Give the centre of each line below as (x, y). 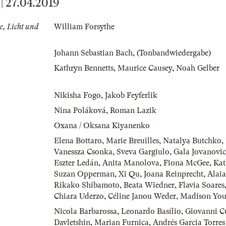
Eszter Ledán (76, 163)
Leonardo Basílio (151, 212)
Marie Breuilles (132, 141)
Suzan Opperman (84, 174)
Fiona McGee (186, 163)
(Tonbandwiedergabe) (174, 53)
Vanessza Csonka (83, 152)
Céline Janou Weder (142, 196)
